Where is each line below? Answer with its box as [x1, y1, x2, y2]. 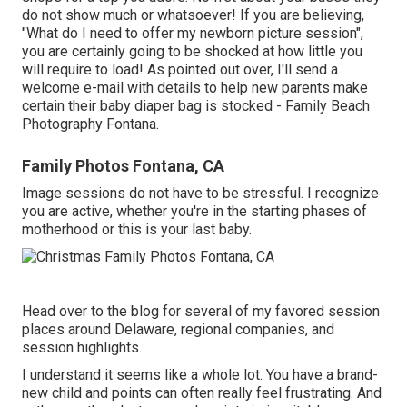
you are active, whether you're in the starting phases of [22, 202, 367, 220]
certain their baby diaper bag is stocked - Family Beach [22, 96, 370, 114]
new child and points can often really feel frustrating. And [22, 384, 382, 402]
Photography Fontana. [22, 114, 159, 133]
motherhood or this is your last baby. [22, 220, 252, 238]
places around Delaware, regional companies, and [22, 321, 334, 339]
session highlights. [22, 339, 142, 357]
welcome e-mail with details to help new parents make [22, 78, 368, 96]
